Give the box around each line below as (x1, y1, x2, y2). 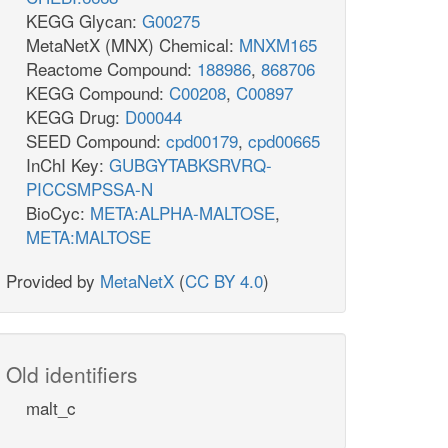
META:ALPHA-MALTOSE (90, 200, 275, 226)
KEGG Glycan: (26, 8, 142, 34)
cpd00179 (166, 128, 238, 154)
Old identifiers (6, 359, 138, 390)
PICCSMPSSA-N (26, 176, 153, 202)
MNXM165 (239, 32, 317, 58)
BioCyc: (26, 200, 90, 226)
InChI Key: (26, 152, 109, 178)
